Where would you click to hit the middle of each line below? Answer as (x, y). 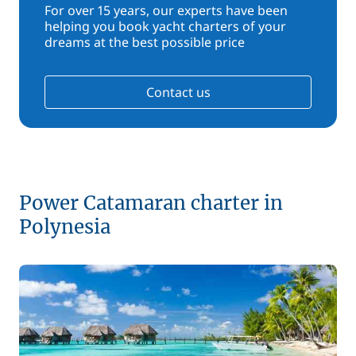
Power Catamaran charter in (151, 203)
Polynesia (65, 227)
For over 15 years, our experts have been (166, 10)
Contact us (178, 92)
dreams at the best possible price (145, 42)
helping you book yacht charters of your (165, 26)
